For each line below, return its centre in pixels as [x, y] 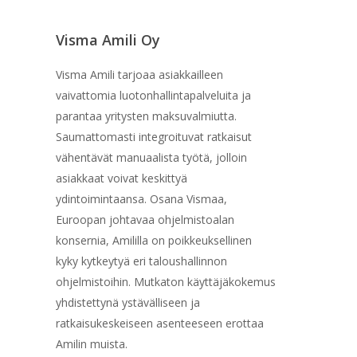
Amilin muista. [92, 343]
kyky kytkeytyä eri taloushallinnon [142, 261]
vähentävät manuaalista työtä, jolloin [152, 157]
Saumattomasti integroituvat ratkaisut [154, 136]
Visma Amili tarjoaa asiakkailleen [140, 74]
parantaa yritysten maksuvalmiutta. [147, 116]
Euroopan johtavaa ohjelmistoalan [145, 219]
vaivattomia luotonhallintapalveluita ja [154, 95]
